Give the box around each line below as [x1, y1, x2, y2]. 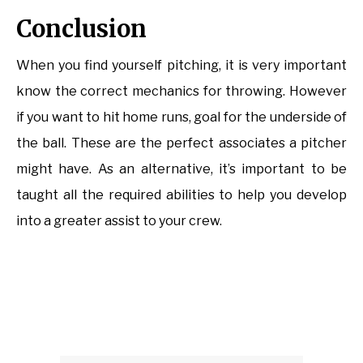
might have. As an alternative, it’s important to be [16, 161, 347, 177]
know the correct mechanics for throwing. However [16, 83, 347, 100]
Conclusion [16, 14, 147, 45]
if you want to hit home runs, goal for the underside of [16, 109, 347, 126]
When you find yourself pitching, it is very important [16, 58, 347, 74]
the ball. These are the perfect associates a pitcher [16, 135, 347, 152]
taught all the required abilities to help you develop [16, 187, 347, 203]
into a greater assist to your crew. [16, 213, 222, 229]
